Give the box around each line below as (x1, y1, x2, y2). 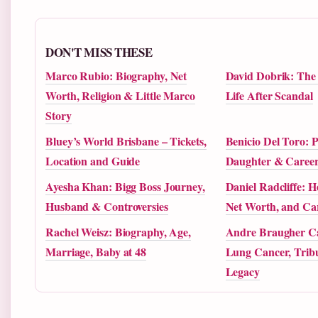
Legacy (225, 263, 260, 280)
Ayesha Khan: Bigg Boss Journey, (45, 178, 205, 195)
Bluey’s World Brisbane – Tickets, (45, 133, 207, 150)
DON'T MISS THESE (45, 43, 153, 62)
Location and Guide (45, 153, 141, 170)
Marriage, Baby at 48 (45, 243, 147, 261)
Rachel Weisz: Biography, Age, (45, 224, 192, 241)
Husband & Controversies (45, 198, 168, 215)
